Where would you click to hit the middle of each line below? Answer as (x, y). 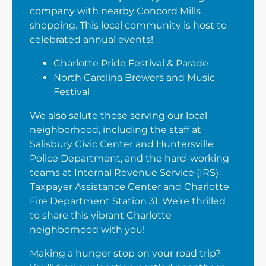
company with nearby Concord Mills (115, 11)
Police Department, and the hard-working (129, 158)
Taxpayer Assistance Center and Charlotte (129, 186)
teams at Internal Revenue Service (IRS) (124, 172)
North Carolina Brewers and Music (134, 77)
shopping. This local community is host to (128, 25)
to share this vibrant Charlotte (101, 215)
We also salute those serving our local (118, 115)
